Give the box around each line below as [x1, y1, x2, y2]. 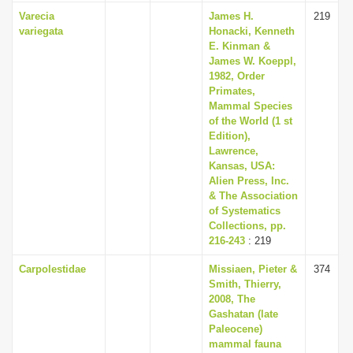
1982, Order [209, 70, 265, 82]
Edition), [209, 130, 251, 142]
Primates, [209, 85, 255, 97]
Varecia [19, 10, 54, 22]
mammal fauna [209, 338, 281, 350]
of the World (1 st [209, 115, 292, 127]
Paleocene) [209, 323, 262, 335]
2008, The [209, 293, 255, 305]
